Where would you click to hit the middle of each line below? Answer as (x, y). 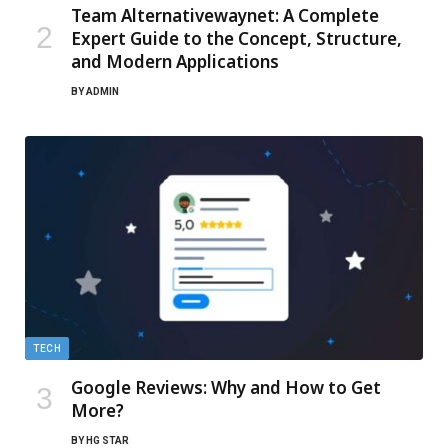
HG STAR (107, 440)
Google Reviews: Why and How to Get (226, 387)
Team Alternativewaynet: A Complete (225, 15)
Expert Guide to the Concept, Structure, (236, 38)
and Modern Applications (175, 61)
